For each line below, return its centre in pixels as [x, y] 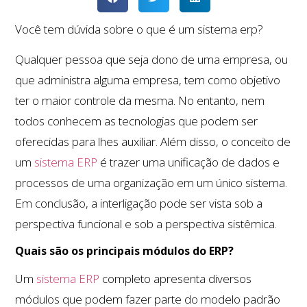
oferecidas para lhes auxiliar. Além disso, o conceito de [153, 142]
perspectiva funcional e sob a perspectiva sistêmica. [146, 224]
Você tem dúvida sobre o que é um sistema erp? [139, 29]
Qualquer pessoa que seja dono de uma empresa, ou [152, 60]
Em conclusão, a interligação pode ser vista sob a [139, 204]
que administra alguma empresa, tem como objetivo [148, 80]
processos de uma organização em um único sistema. [151, 183]
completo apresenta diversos [176, 278]
